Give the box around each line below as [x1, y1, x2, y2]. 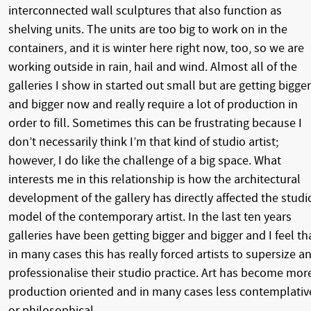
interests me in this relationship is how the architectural [8, 171, 301, 187]
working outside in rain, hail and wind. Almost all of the [8, 59, 297, 74]
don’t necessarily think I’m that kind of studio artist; [8, 134, 278, 149]
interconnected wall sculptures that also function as [8, 3, 282, 18]
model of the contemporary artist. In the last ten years [8, 209, 292, 224]
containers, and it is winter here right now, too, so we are [8, 40, 304, 56]
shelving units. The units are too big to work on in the [8, 22, 287, 37]
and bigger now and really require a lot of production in [8, 96, 298, 112]
